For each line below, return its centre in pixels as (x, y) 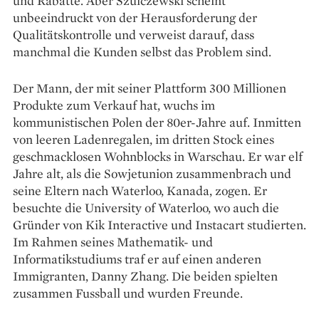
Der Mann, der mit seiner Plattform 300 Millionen (150, 88)
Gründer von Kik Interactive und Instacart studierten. (159, 225)
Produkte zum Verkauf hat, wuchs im (114, 105)
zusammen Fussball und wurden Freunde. (128, 293)
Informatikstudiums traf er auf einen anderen (137, 259)
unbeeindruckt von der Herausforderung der (135, 18)
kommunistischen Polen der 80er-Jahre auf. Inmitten (157, 122)
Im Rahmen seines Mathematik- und (113, 242)
